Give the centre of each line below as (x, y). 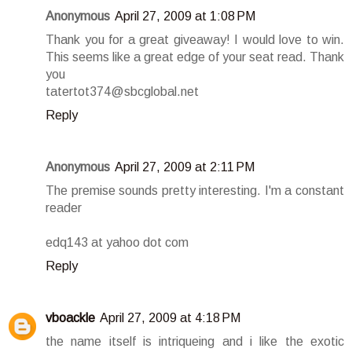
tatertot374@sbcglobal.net (122, 91)
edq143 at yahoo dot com (117, 242)
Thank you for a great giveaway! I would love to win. (195, 39)
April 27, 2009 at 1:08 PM (185, 16)
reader (64, 207)
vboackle (70, 317)
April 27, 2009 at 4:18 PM (170, 317)
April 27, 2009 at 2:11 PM (185, 167)
